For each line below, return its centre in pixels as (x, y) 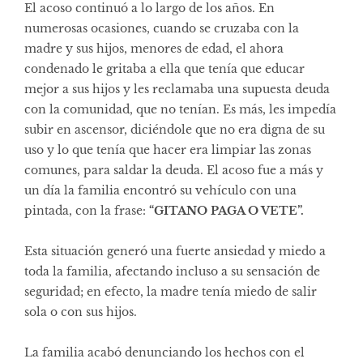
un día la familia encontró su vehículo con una (160, 190)
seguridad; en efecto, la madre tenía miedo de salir (171, 291)
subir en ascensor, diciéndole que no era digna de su (175, 129)
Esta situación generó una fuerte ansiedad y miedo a (175, 251)
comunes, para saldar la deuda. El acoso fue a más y (174, 170)
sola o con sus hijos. (81, 312)
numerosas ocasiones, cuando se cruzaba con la (162, 28)
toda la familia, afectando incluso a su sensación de (172, 271)
